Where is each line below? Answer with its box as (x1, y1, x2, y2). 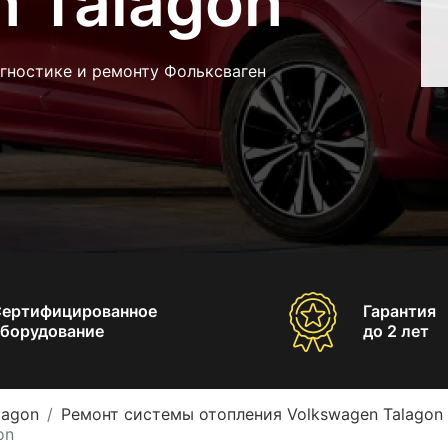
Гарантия (362, 300, 436, 321)
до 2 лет (362, 320, 429, 341)
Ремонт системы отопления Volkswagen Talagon (61, 403, 443, 424)
